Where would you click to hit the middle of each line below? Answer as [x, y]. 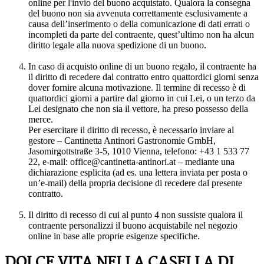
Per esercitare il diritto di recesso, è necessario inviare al [131, 130]
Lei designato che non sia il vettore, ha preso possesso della [138, 109]
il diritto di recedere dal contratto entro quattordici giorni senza [143, 77]
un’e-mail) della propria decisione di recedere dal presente [135, 183]
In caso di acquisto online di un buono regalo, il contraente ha [142, 67]
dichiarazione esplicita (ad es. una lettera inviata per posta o [138, 173]
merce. [41, 120]
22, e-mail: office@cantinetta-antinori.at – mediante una [131, 162]
